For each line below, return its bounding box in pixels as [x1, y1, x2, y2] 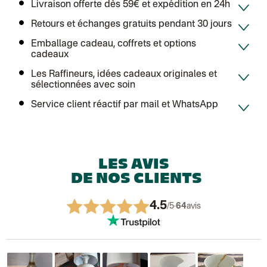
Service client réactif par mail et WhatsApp [31, 100, 219, 110]
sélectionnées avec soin [31, 80, 136, 90]
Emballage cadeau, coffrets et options [31, 39, 197, 49]
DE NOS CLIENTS [71, 172, 202, 187]
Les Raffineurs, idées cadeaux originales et [31, 70, 218, 79]
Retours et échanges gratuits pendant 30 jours [31, 20, 232, 29]
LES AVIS [98, 158, 169, 172]
